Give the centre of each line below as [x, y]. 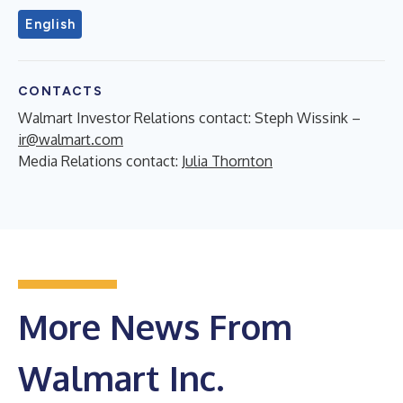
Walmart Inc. [121, 378]
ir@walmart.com [71, 139]
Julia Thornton [227, 161]
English [50, 24]
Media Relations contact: [100, 161]
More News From [155, 327]
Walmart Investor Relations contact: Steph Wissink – [189, 118]
